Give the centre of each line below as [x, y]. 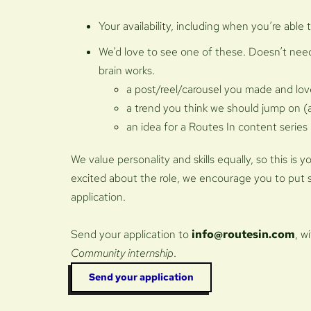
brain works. [127, 70]
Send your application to [131, 234]
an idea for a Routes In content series [217, 126]
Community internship [122, 253]
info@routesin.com [243, 234]
